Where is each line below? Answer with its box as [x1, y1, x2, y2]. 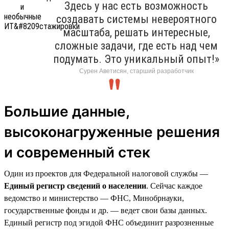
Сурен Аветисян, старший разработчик [79, 67, 194, 75]
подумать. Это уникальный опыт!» [53, 52, 219, 65]
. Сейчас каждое [146, 181, 202, 190]
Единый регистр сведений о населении [4, 181, 146, 190]
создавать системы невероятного [56, 12, 217, 26]
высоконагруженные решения [4, 123, 220, 141]
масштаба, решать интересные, [62, 26, 210, 39]
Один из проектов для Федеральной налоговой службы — [4, 169, 208, 178]
